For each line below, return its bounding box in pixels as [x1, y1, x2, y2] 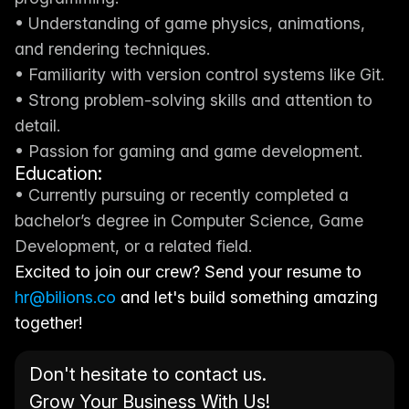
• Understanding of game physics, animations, [15, 14, 365, 33]
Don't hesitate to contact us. [29, 363, 271, 385]
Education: [15, 163, 102, 184]
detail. [15, 116, 60, 135]
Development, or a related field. [15, 236, 252, 256]
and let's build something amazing [116, 288, 378, 307]
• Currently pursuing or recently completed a [15, 185, 349, 204]
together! [15, 313, 82, 332]
